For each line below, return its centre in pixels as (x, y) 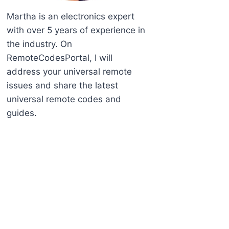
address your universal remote (70, 72)
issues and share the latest (63, 86)
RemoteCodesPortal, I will (60, 58)
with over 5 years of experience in (76, 30)
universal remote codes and (64, 99)
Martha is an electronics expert (71, 17)
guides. (22, 113)
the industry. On (40, 44)
